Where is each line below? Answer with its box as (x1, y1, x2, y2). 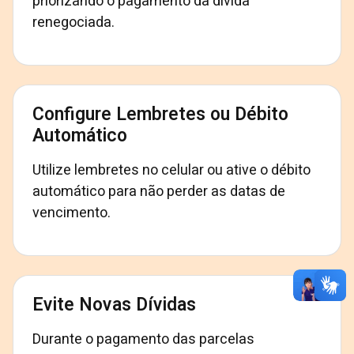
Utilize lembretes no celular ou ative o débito (32, 160, 311, 181)
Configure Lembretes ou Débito (32, 101, 288, 128)
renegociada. (32, 12, 115, 33)
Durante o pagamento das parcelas (32, 329, 254, 350)
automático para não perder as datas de (32, 181, 285, 202)
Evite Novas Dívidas (32, 292, 196, 318)
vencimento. (32, 202, 111, 224)
